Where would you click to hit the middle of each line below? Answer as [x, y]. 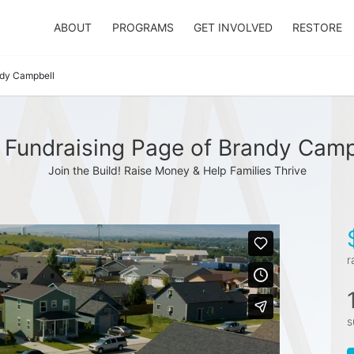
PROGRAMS [143, 27]
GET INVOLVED [233, 27]
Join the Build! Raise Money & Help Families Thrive [177, 170]
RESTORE [318, 27]
